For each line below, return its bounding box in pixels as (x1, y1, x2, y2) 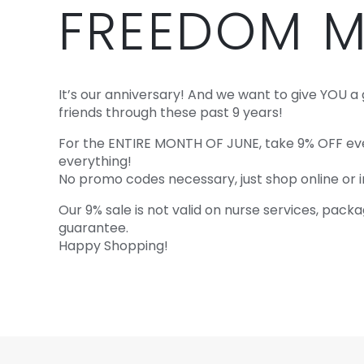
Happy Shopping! (58, 236, 169, 255)
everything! (58, 152, 132, 171)
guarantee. (58, 219, 129, 237)
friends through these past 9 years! (58, 103, 284, 122)
